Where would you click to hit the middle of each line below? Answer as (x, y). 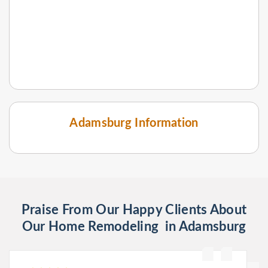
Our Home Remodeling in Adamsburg (134, 226)
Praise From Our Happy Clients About (134, 210)
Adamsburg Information (134, 123)
